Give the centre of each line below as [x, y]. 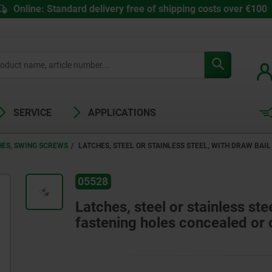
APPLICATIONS [122, 113]
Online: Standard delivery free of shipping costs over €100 [140, 9]
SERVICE [32, 113]
